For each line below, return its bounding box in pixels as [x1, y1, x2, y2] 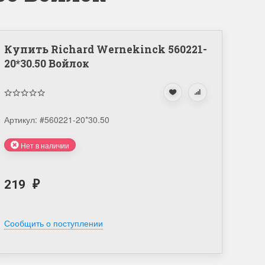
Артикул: [4, 114, 40, 125]
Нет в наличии [18, 140, 69, 150]
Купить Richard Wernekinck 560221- [4, 43, 207, 56]
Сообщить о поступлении [4, 217, 103, 230]
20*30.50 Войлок [4, 57, 89, 70]
